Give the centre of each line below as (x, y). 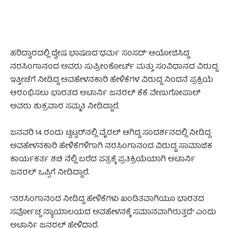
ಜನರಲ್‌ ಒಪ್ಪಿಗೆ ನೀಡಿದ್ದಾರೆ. (50, 173)
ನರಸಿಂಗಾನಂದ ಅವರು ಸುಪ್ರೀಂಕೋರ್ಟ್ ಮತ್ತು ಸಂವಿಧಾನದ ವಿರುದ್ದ (114, 67)
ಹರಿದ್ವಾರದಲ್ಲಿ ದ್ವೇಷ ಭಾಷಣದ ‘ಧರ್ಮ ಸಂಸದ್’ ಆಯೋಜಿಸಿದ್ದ (100, 54)
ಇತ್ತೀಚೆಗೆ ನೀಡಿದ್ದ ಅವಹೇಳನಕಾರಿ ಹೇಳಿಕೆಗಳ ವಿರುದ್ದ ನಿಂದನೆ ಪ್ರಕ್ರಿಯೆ (112, 81)
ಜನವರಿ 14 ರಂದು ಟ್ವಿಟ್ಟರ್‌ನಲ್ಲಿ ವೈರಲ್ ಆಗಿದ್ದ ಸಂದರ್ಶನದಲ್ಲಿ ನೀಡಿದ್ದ (110, 134)
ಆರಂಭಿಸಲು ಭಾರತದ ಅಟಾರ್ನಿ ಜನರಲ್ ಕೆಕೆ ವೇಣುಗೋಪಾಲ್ (105, 94)
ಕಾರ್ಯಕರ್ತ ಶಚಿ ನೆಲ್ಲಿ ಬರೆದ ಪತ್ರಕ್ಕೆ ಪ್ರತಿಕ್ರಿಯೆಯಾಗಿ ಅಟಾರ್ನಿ (103, 160)
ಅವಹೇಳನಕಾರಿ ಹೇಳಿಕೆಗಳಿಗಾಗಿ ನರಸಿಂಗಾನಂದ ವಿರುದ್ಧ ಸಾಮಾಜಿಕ (111, 147)
